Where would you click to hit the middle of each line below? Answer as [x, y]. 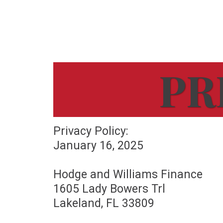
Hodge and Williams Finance [128, 174]
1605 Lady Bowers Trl [109, 189]
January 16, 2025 [98, 145]
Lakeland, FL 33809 [104, 203]
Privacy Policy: [91, 131]
